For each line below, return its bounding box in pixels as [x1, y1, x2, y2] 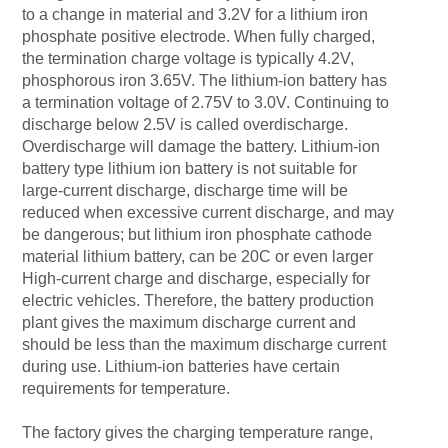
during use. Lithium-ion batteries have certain [22, 358, 341, 375]
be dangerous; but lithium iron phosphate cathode [22, 226, 373, 243]
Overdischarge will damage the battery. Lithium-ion [22, 138, 381, 155]
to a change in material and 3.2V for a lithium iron [22, 6, 369, 23]
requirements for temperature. [22, 380, 231, 397]
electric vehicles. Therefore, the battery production [22, 292, 375, 309]
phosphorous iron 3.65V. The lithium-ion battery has [22, 72, 388, 89]
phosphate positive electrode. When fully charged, [22, 28, 376, 45]
